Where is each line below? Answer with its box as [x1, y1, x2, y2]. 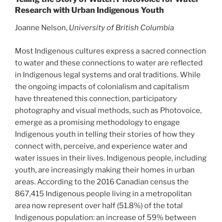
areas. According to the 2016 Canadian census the [15, 177, 189, 186]
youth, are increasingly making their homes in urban [15, 165, 195, 174]
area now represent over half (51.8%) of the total [15, 201, 183, 210]
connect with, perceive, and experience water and [15, 141, 187, 151]
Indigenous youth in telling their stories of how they [15, 129, 195, 139]
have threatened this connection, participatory [15, 94, 177, 103]
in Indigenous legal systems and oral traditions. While [15, 70, 201, 79]
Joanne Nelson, [15, 23, 69, 33]
